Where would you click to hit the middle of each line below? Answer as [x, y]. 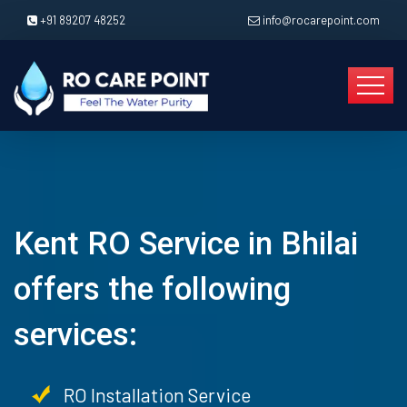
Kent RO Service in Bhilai [186, 244]
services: [75, 335]
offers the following [152, 289]
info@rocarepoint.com [321, 20]
